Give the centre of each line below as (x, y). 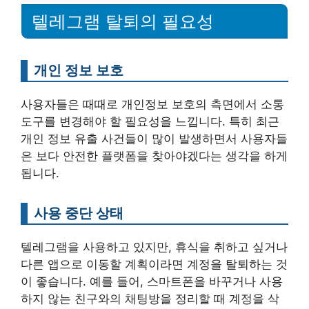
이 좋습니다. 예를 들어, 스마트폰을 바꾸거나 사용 (152, 281)
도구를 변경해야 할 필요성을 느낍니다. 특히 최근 (150, 121)
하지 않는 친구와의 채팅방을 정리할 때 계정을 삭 (150, 298)
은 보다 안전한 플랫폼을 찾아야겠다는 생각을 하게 (154, 156)
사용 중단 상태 (79, 212)
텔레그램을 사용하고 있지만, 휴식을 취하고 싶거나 (154, 247)
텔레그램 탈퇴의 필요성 (123, 21)
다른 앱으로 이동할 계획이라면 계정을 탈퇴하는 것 (154, 264)
